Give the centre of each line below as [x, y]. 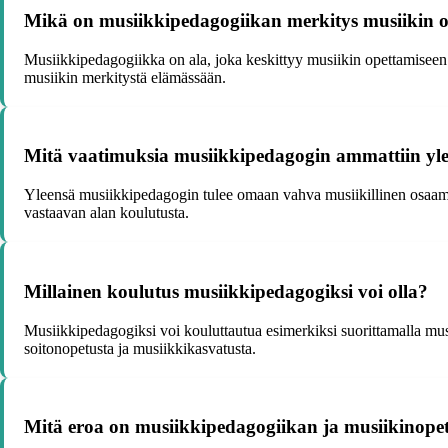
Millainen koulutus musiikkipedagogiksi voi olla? [226, 291]
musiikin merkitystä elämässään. [125, 77]
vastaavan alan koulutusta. [106, 213]
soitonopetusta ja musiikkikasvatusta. [140, 348]
